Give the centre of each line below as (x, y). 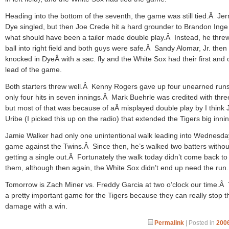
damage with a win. (36, 206)
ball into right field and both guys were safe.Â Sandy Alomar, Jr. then (116, 48)
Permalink (169, 223)
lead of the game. (33, 70)
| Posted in (200, 223)
